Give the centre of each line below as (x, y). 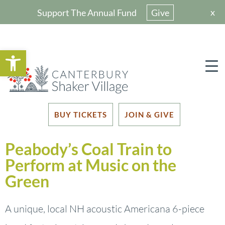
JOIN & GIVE (149, 114)
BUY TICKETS (81, 114)
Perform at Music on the (91, 165)
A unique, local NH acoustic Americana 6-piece (105, 208)
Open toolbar (50, 54)
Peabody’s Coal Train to (88, 149)
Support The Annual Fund (87, 13)
